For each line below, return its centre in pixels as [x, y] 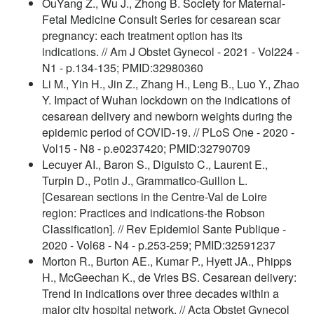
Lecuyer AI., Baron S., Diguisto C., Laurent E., [155, 164]
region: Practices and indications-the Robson [153, 212]
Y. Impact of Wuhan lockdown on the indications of [166, 100]
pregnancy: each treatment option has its [142, 35]
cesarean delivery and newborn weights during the [167, 116]
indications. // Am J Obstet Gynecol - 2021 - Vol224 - [171, 51]
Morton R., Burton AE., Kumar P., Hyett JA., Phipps [167, 261]
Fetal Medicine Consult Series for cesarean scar [161, 19]
